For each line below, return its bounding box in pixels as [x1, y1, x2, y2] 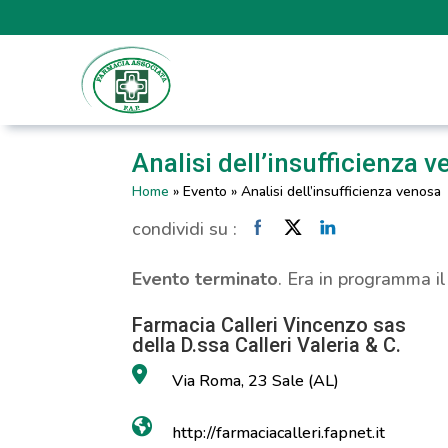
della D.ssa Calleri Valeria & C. [132, 333, 401, 357]
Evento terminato [132, 267, 278, 291]
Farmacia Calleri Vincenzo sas [132, 313, 406, 337]
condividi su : [132, 217, 237, 241]
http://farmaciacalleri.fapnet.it [172, 422, 385, 444]
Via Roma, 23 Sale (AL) [172, 370, 339, 392]
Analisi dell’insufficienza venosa [241, 182, 441, 201]
